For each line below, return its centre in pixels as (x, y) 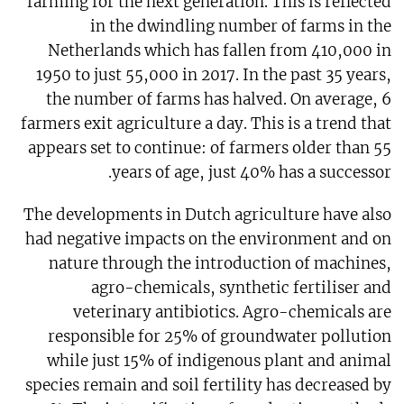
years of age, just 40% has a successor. (252, 173)
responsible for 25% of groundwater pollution (220, 337)
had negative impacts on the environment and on (209, 239)
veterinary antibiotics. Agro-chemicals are (233, 312)
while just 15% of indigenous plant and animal (220, 361)
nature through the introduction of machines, (220, 264)
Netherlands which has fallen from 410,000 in (220, 51)
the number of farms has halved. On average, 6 (219, 100)
